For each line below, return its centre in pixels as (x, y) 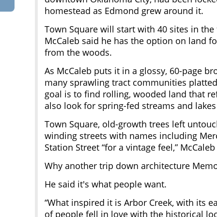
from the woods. (78, 53)
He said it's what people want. (105, 184)
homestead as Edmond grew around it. (124, 11)
